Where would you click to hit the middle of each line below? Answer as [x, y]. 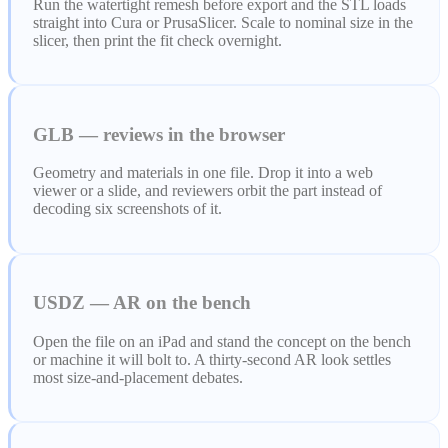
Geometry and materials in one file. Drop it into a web [202, 173]
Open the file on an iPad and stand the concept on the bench [221, 341]
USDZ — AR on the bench [141, 302]
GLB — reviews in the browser [158, 134]
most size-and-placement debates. [137, 377]
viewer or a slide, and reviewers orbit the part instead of [207, 191]
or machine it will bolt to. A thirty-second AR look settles [211, 359]
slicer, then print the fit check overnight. [157, 41]
